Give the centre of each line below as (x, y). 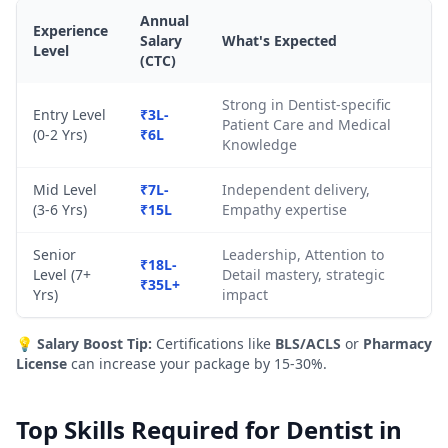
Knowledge (259, 144)
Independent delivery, (296, 189)
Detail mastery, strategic (303, 274)
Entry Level (69, 114)
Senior (54, 254)
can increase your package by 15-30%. (197, 363)
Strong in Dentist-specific (306, 104)
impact (245, 294)
